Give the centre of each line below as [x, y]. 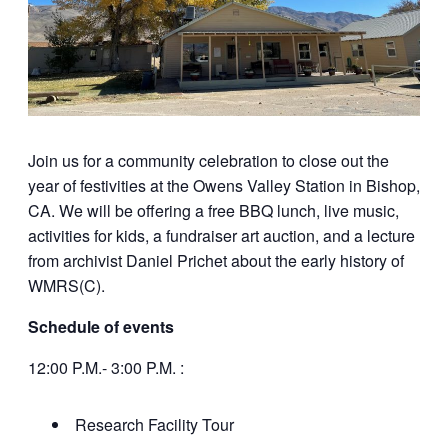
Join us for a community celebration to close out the [208, 161]
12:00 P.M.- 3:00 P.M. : [106, 368]
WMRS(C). [66, 286]
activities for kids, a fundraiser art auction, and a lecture [221, 236]
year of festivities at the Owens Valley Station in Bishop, [224, 186]
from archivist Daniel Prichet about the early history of [216, 261]
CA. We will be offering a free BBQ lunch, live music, [213, 211]
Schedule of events [101, 327]
